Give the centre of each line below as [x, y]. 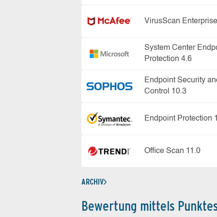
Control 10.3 [165, 92]
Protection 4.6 [168, 59]
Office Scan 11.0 [172, 151]
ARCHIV [93, 182]
